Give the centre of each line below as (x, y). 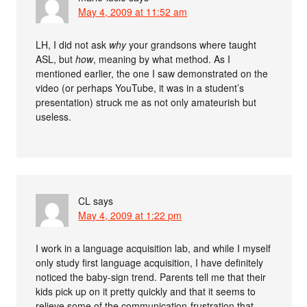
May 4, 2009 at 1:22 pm (130, 215)
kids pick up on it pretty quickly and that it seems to (146, 291)
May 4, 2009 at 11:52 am (133, 11)
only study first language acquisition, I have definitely (150, 262)
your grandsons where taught (192, 44)
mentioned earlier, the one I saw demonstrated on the (152, 73)
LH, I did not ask (73, 44)
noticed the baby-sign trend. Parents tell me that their (151, 277)
